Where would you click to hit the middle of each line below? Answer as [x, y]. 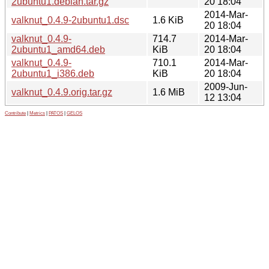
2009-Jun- [226, 86]
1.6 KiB [168, 20]
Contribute [15, 113]
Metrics [37, 113]
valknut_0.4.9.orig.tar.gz [62, 92]
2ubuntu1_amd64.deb [58, 49]
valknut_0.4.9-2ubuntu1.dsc [70, 20]
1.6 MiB [169, 92]
